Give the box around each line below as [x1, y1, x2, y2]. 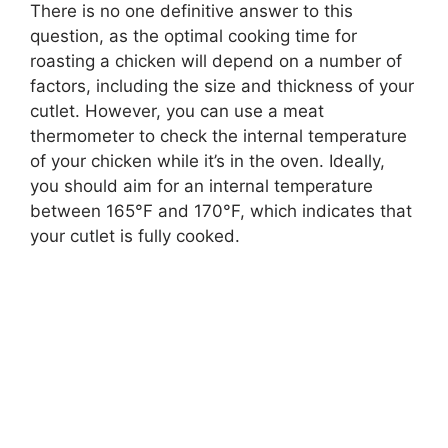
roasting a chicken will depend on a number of [30, 50, 402, 71]
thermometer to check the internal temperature [30, 125, 407, 146]
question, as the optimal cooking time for [30, 25, 357, 46]
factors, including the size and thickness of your [30, 75, 414, 96]
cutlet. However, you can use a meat [30, 100, 324, 121]
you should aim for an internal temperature [30, 175, 373, 196]
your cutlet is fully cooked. [30, 225, 240, 246]
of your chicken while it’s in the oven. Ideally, [30, 150, 385, 171]
